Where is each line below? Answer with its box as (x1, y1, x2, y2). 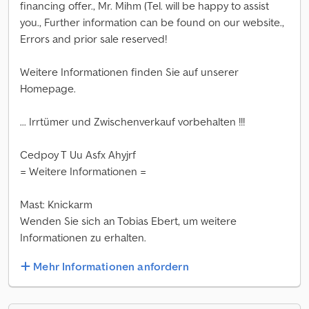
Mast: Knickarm (20, 197, 92, 211)
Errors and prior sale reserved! (20, 32, 167, 46)
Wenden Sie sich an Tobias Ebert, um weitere (20, 214, 237, 228)
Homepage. (20, 81, 76, 95)
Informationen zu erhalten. (20, 230, 146, 244)
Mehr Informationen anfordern (33, 259, 189, 274)
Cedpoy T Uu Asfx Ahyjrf (20, 148, 136, 161)
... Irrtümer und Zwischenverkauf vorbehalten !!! (20, 114, 245, 128)
